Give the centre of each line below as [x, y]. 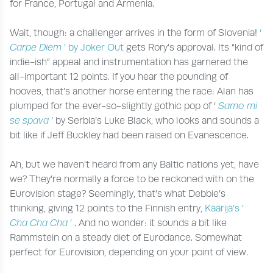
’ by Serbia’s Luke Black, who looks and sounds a [155, 120]
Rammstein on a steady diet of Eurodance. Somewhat [126, 237]
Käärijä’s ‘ [224, 208]
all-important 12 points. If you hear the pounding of [119, 76]
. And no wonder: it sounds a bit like [151, 223]
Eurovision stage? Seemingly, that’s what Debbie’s [118, 193]
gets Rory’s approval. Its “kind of [195, 47]
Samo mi [238, 106]
